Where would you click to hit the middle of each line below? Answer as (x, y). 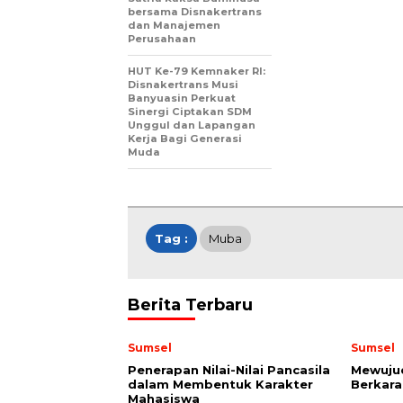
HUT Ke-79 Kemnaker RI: (197, 71)
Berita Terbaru (190, 304)
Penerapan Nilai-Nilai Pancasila (229, 369)
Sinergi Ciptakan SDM (190, 111)
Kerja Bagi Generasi (185, 138)
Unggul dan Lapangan (192, 125)
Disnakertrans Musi (183, 84)
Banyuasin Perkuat (182, 98)
